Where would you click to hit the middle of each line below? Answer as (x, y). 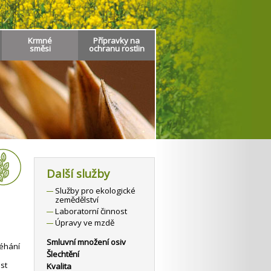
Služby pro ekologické (95, 191)
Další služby (78, 173)
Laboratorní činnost (91, 211)
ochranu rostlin (116, 48)
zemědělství (77, 200)
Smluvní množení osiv (86, 242)
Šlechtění (63, 254)
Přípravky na (116, 41)
